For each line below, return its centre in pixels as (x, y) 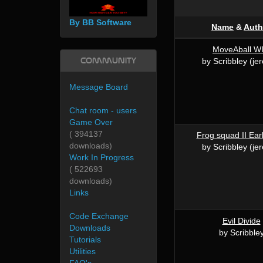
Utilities (82, 252)
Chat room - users (103, 111)
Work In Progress (102, 158)
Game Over (91, 122)
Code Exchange (99, 216)
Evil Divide (241, 221)
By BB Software (100, 23)
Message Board (99, 87)
